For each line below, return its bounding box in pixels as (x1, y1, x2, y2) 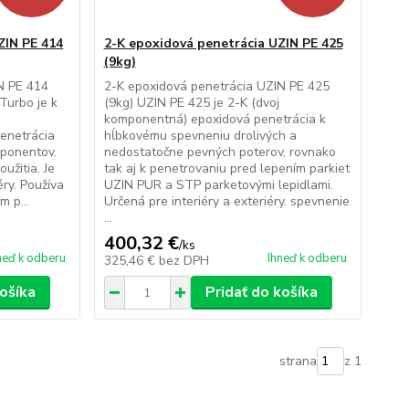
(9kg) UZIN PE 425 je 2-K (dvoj (103, 94, 279, 112)
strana (278, 352, 317, 371)
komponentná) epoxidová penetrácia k (103, 110, 326, 129)
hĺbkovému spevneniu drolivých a (103, 127, 297, 145)
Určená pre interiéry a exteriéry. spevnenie (103, 193, 350, 211)
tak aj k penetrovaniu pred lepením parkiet (103, 160, 350, 178)
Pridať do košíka (204, 282, 318, 303)
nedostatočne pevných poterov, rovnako (103, 143, 336, 162)
